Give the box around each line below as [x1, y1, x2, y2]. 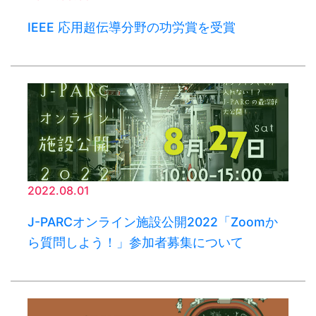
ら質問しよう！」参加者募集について [28, 235, 243, 250]
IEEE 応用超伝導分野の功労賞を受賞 [28, 20, 236, 35]
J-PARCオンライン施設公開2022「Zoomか [28, 214, 278, 230]
